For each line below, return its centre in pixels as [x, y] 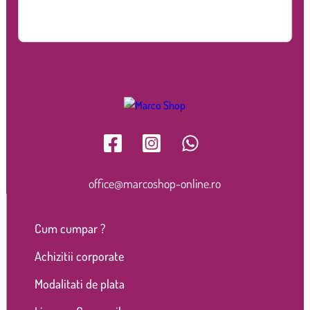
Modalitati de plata [79, 283]
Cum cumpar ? [70, 228]
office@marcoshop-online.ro [155, 183]
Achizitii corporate [79, 256]
